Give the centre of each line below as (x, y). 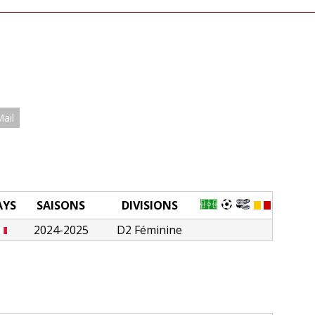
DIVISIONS (149, 205)
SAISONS (61, 205)
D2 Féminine (150, 230)
